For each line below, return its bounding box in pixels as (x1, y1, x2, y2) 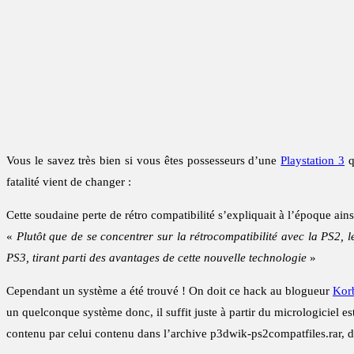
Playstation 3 (281, 154, 345, 168)
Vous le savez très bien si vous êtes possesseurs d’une (6, 154, 281, 168)
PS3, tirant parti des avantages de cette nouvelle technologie (6, 251, 307, 265)
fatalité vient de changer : (6, 175, 131, 189)
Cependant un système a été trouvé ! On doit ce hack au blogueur (6, 284, 333, 298)
